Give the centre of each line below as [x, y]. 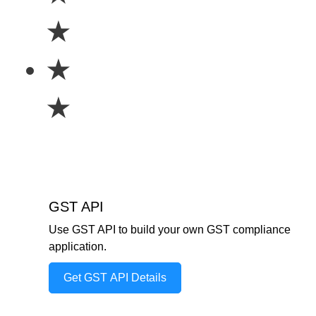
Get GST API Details [115, 278]
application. [78, 247]
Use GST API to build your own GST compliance [170, 230]
